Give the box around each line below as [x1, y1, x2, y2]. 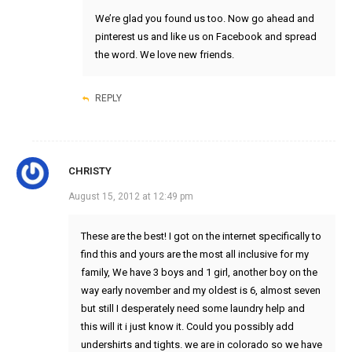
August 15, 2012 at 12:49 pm [68, 191, 193, 203]
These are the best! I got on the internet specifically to [80, 230, 321, 243]
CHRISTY [68, 165, 112, 178]
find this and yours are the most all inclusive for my [80, 248, 309, 261]
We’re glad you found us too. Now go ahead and [94, 13, 314, 25]
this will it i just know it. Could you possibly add [80, 321, 294, 333]
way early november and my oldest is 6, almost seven [80, 284, 321, 297]
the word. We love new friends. [94, 49, 234, 61]
